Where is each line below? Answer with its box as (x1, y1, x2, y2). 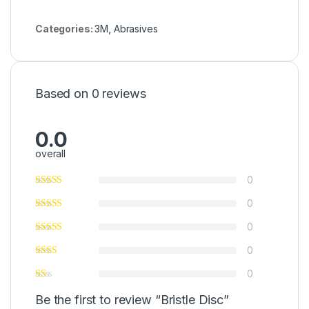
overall (35, 148, 66, 160)
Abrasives (113, 23, 158, 35)
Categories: (35, 23, 95, 35)
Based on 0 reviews (35, 86, 146, 101)
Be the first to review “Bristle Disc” (35, 292, 229, 308)
